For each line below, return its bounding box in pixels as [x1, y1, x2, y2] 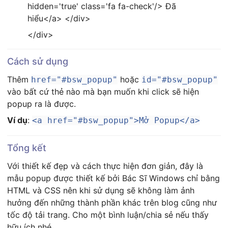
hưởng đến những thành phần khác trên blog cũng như [7, 197, 217, 208]
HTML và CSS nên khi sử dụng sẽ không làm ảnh [7, 185, 194, 195]
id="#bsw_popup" [141, 75, 218, 84]
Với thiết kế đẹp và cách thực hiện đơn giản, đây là [7, 161, 203, 171]
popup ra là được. [7, 99, 76, 109]
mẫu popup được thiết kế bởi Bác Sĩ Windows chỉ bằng [7, 173, 220, 183]
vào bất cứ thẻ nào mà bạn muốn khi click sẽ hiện [7, 87, 199, 97]
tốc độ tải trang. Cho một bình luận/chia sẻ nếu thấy [7, 210, 209, 220]
